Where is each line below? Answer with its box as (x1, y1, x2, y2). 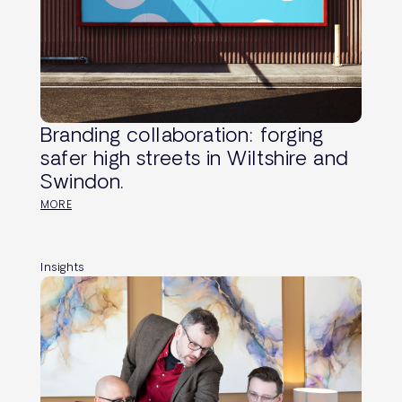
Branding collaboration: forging (40, 122, 324, 145)
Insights (40, 259, 84, 273)
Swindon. (40, 169, 124, 192)
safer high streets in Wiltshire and (40, 145, 349, 169)
